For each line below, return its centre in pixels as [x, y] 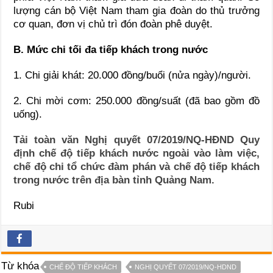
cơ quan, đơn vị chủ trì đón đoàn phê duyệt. [113, 24]
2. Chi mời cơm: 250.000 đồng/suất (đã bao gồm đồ [136, 101]
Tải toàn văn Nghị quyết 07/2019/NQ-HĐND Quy [136, 140]
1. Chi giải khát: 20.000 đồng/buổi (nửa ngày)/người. [133, 75]
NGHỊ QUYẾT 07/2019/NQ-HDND [186, 267]
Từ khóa [20, 266]
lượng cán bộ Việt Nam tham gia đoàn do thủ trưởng [136, 10]
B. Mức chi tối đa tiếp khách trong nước [111, 49]
